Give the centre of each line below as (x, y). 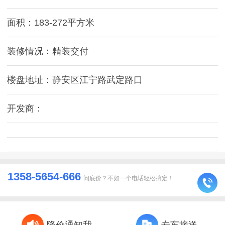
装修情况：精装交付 (48, 51)
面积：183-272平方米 (51, 22)
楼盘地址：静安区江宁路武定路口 (75, 80)
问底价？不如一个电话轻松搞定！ (129, 178)
